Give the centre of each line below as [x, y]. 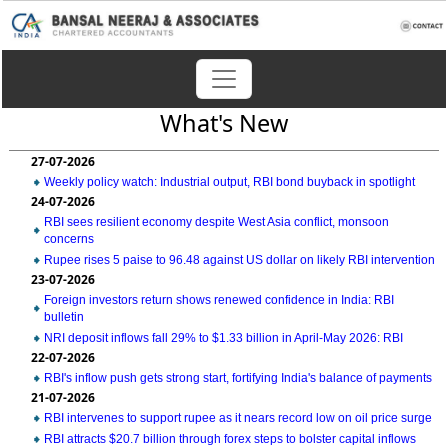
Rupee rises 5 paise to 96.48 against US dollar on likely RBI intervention [239, 260]
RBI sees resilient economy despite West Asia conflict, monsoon [216, 222]
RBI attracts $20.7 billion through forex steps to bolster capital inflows [230, 439]
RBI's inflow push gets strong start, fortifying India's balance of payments [238, 378]
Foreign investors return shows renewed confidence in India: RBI [219, 300]
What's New [224, 123]
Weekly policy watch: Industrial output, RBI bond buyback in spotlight [229, 182]
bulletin [64, 317]
